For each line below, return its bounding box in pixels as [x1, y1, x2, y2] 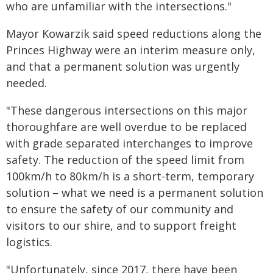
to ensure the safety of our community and [6, 202, 233, 216]
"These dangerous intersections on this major [6, 103, 247, 118]
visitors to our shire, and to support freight [6, 218, 236, 233]
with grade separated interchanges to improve [6, 136, 253, 151]
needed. [6, 76, 47, 90]
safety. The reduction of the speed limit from [6, 152, 244, 167]
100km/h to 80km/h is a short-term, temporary [6, 169, 254, 183]
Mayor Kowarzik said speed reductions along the [6, 26, 261, 41]
